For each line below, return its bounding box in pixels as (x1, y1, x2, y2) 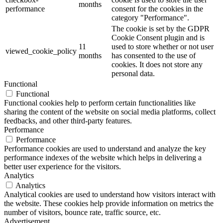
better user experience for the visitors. (4, 162, 121, 171)
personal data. (111, 69, 155, 78)
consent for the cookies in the (111, 4, 203, 13)
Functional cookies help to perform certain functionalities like (4, 99, 196, 108)
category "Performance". (111, 13, 189, 22)
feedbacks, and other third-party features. (4, 116, 132, 125)
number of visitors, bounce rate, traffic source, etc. (4, 208, 161, 217)
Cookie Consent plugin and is (111, 33, 205, 42)
